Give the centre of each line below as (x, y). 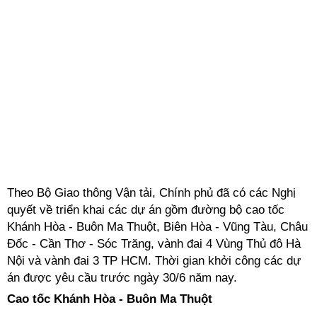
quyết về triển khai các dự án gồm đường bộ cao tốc (146, 210)
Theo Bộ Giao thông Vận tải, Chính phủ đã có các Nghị (151, 193)
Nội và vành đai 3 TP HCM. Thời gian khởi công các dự (154, 261)
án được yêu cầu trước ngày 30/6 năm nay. (122, 278)
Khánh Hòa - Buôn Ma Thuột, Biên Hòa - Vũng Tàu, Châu (157, 227)
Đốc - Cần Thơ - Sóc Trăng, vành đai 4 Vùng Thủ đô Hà (154, 244)
